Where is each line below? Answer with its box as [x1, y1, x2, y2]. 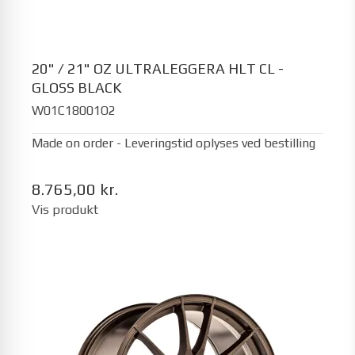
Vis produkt [32, 201, 98, 217]
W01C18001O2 [32, 102, 116, 118]
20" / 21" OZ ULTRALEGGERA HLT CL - [32, 60, 284, 77]
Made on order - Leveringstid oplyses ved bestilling [32, 135, 315, 151]
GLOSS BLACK [32, 79, 121, 96]
